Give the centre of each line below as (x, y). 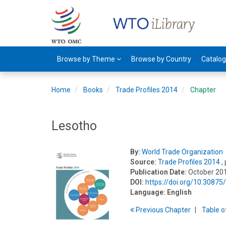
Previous (150, 210)
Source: (144, 162)
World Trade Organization (183, 152)
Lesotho (74, 126)
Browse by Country (161, 59)
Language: (148, 192)
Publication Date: (159, 172)
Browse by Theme (87, 59)
